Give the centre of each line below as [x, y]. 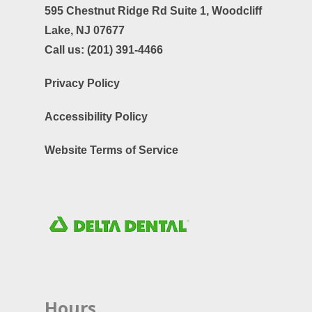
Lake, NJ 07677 [85, 31]
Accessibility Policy [96, 117]
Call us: [66, 50]
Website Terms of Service [111, 150]
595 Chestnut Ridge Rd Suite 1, [128, 11]
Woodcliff [237, 11]
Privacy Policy [82, 84]
